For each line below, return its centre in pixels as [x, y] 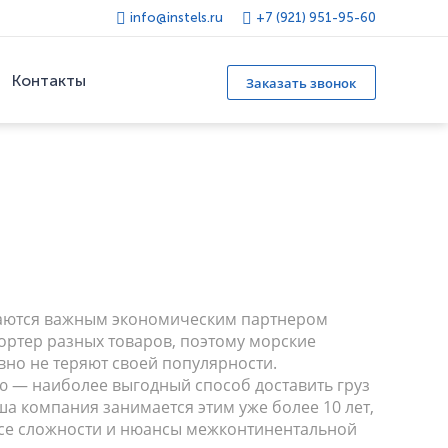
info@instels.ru [176, 17]
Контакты [49, 81]
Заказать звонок [301, 82]
